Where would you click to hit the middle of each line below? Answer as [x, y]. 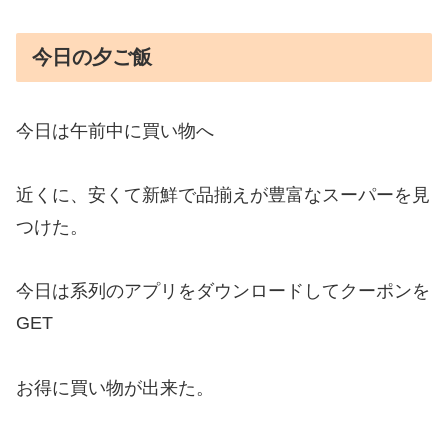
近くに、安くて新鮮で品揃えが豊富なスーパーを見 [223, 194]
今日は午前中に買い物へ [115, 130]
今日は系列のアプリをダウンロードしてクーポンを [223, 291]
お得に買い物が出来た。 [115, 387]
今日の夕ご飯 [92, 57]
